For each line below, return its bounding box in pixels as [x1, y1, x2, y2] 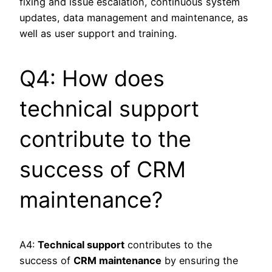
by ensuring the [161, 254, 238, 267]
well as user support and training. [19, 27, 177, 39]
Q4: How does [19, 64, 165, 92]
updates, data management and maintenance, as [19, 11, 248, 24]
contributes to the [124, 238, 212, 251]
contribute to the [19, 125, 191, 152]
